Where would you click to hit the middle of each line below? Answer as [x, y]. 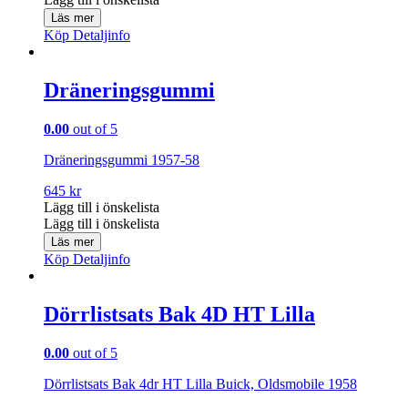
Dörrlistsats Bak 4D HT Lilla [179, 314]
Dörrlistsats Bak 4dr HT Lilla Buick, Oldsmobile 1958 [200, 383]
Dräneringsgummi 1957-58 [122, 159]
